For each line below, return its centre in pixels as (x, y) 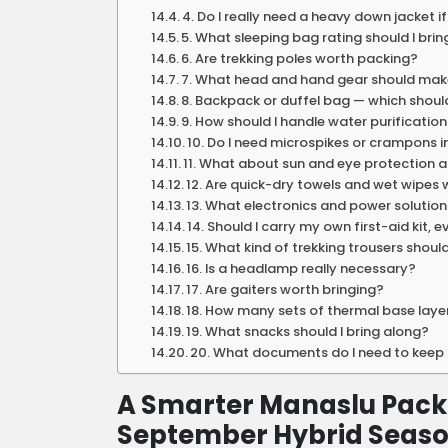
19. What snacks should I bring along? (308, 331)
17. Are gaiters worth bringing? (285, 289)
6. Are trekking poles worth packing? (300, 58)
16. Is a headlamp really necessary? (301, 268)
